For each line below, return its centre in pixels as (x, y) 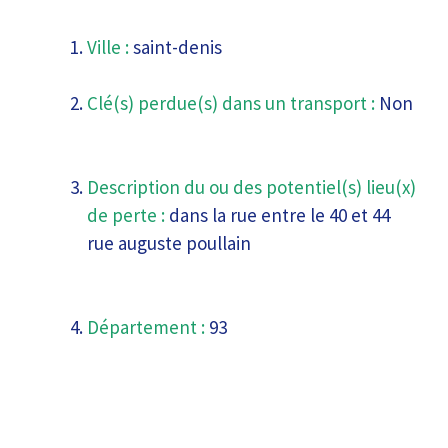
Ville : (108, 46)
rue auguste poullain (169, 242)
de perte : (126, 214)
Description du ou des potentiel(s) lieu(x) (251, 186)
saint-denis (175, 46)
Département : (146, 326)
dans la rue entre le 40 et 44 (277, 214)
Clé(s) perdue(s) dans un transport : (231, 102)
